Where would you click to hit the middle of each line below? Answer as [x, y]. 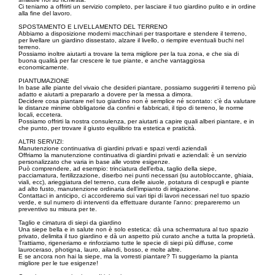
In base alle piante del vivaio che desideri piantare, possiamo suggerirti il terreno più [137, 87]
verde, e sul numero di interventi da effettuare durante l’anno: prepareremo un [129, 202]
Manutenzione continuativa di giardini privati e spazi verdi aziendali [113, 148]
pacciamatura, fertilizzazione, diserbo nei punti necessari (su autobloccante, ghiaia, [136, 175]
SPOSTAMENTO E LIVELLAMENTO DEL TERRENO [93, 27]
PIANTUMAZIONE [44, 81]
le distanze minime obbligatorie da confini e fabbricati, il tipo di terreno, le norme [131, 108]
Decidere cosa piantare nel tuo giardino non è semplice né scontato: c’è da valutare [137, 101]
